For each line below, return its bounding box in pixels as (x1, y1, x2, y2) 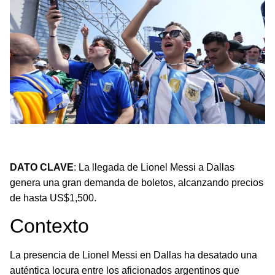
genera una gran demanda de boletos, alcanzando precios (10, 177, 263, 188)
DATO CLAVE (10, 161, 74, 172)
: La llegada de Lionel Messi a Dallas (74, 161, 234, 172)
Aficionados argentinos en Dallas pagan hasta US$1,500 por (15, 130, 249, 140)
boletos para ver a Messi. (15, 142, 113, 153)
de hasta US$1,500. (10, 192, 96, 203)
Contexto (10, 215, 89, 238)
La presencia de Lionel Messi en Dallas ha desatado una (10, 250, 257, 261)
